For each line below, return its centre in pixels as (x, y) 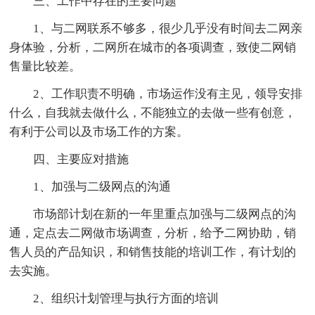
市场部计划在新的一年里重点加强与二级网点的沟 (165, 214)
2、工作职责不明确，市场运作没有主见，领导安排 (168, 94)
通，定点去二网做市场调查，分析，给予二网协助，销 (153, 233)
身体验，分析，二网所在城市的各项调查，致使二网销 (153, 47)
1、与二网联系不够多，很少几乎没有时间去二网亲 (168, 28)
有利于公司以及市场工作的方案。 (99, 131)
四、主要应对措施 (81, 159)
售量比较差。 (45, 66)
